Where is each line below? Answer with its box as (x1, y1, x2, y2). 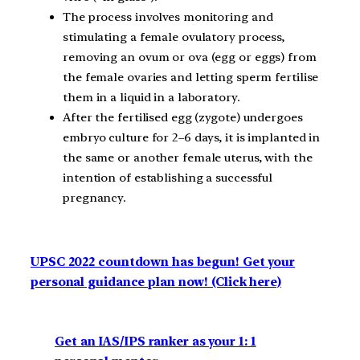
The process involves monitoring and (63, 10, 273, 25)
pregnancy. (63, 190, 127, 206)
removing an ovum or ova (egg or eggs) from (63, 50, 317, 65)
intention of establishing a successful (63, 170, 273, 186)
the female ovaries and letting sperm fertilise (63, 70, 319, 85)
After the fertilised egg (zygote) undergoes (63, 110, 303, 125)
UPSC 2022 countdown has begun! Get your (31, 254, 296, 269)
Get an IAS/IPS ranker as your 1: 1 (55, 334, 256, 350)
